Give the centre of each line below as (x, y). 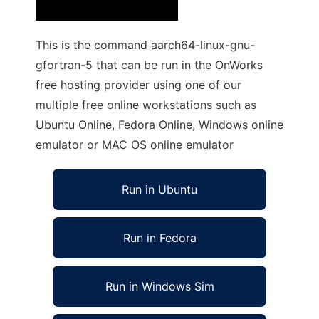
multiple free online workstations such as (146, 105)
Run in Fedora (159, 238)
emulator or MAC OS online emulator (135, 145)
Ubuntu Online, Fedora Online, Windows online (159, 125)
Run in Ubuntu (159, 189)
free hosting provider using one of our (138, 85)
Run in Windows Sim (159, 286)
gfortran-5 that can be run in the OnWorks (149, 65)
